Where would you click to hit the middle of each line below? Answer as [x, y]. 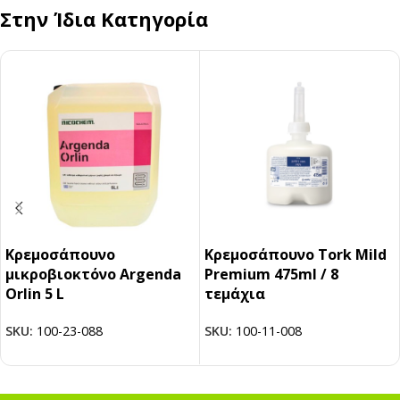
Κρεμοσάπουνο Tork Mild [296, 255]
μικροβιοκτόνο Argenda [93, 275]
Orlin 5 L [35, 294]
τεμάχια [235, 294]
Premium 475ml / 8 [271, 275]
